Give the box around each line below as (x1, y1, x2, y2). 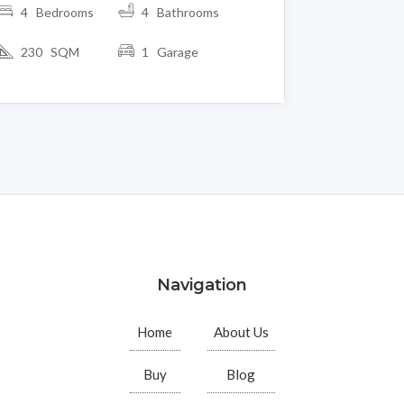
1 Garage (141, 43, 198, 60)
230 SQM (20, 43, 79, 60)
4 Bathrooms (141, 4, 219, 20)
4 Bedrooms (20, 4, 94, 20)
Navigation (157, 275, 247, 296)
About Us (213, 324, 269, 341)
